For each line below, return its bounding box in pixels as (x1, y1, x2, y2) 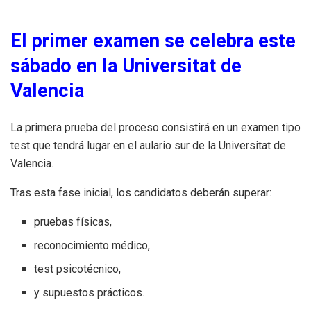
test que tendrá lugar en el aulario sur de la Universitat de (10, 139, 286, 153)
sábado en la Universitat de (10, 55, 242, 78)
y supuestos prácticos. (34, 286, 145, 300)
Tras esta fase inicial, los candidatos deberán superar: (10, 186, 271, 200)
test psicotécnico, (34, 262, 121, 276)
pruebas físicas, (34, 215, 112, 229)
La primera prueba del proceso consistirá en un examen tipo (10, 121, 301, 135)
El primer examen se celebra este (10, 30, 296, 53)
